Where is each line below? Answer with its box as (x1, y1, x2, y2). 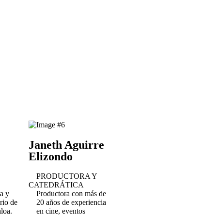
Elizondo (28, 150, 73, 163)
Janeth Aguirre (28, 139, 104, 151)
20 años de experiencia (36, 198, 106, 206)
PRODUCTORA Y (36, 172, 97, 180)
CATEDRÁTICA (28, 181, 84, 189)
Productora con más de (36, 189, 106, 198)
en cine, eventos (36, 207, 85, 215)
